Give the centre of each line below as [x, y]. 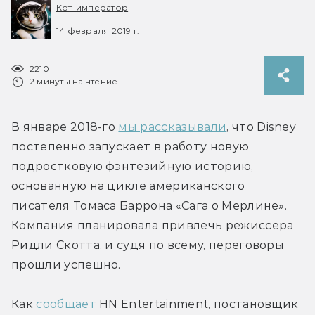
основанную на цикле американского [128, 186]
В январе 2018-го [65, 127]
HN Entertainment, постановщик [197, 304]
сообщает [66, 304]
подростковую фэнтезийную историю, [133, 166]
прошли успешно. [66, 264]
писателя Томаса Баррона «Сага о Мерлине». [149, 205]
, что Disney [262, 127]
